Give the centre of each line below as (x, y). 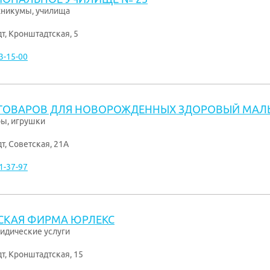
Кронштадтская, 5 (43, 34)
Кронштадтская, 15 (46, 254)
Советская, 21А (39, 144)
